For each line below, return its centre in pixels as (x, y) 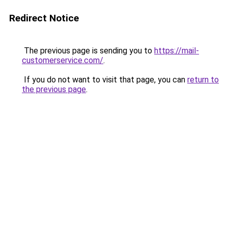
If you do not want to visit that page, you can (105, 80)
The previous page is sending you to (88, 51)
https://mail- (177, 51)
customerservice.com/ (63, 60)
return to (203, 80)
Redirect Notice (44, 18)
